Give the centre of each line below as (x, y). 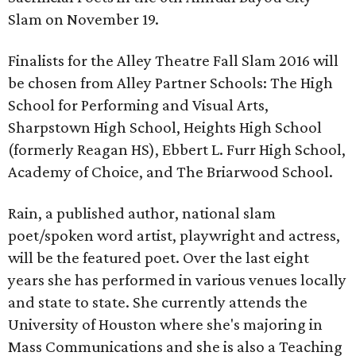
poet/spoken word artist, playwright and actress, (174, 235)
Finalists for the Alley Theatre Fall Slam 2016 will (173, 60)
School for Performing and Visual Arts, (138, 105)
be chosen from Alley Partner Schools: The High (170, 83)
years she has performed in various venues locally (177, 280)
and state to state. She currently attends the (158, 302)
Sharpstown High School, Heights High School (165, 127)
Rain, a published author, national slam (142, 213)
